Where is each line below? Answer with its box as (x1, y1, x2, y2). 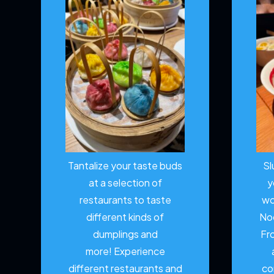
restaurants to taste (79, 193, 171, 207)
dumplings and (92, 228, 158, 241)
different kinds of (86, 210, 165, 224)
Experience (113, 245, 165, 258)
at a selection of (88, 176, 162, 190)
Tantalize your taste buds (68, 159, 183, 172)
